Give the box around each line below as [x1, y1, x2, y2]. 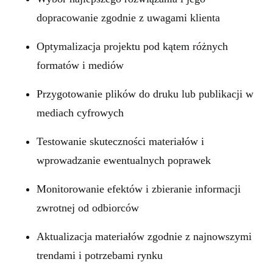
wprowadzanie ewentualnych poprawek [37, 154, 211, 166]
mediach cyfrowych [37, 107, 124, 119]
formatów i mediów [37, 59, 124, 71]
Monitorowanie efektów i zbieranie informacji [37, 183, 241, 195]
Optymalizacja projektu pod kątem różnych [37, 40, 228, 52]
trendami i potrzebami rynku [37, 249, 163, 261]
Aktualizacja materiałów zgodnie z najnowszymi [37, 230, 252, 243]
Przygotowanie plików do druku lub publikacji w [37, 88, 253, 100]
